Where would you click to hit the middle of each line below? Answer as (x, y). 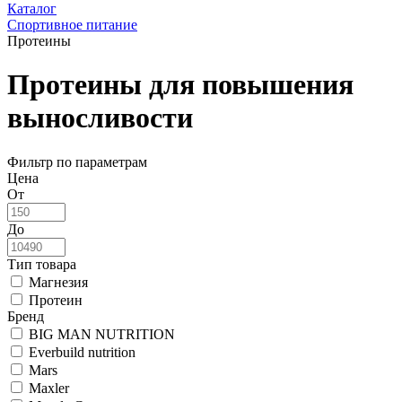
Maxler (49, 388)
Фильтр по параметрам (77, 162)
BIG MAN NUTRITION (102, 334)
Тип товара (42, 264)
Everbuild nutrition (82, 352)
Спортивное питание (72, 25)
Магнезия (58, 282)
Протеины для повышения (180, 85)
